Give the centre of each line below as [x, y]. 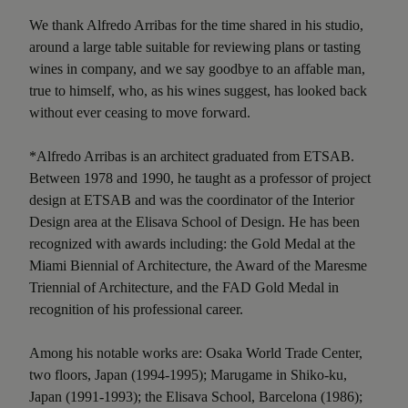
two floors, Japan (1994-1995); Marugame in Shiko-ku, [188, 374]
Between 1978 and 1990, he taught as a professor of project [200, 178]
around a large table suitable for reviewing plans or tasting [195, 46]
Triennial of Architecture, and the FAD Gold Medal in [184, 287]
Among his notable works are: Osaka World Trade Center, [196, 352]
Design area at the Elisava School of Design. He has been [194, 221]
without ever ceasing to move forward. [140, 112]
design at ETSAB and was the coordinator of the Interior [192, 199]
